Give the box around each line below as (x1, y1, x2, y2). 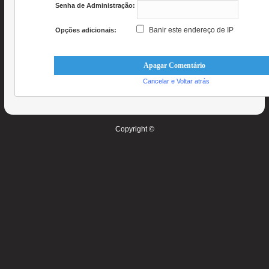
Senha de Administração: (55, 2, 136, 9)
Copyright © (115, 125, 154, 133)
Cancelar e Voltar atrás (142, 77, 210, 85)
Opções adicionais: (55, 26, 117, 34)
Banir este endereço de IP (149, 25, 234, 34)
